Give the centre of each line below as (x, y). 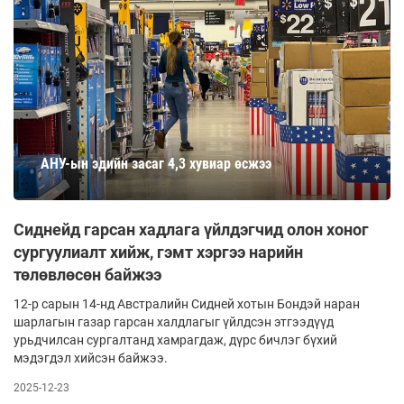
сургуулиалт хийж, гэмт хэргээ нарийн (158, 252)
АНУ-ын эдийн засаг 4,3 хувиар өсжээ (156, 164)
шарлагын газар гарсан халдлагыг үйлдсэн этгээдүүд (174, 322)
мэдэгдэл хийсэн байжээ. (91, 358)
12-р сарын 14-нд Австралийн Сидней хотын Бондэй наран (187, 304)
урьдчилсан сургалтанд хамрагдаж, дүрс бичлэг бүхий (175, 340)
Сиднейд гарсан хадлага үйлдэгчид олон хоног (191, 230)
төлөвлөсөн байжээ (87, 275)
